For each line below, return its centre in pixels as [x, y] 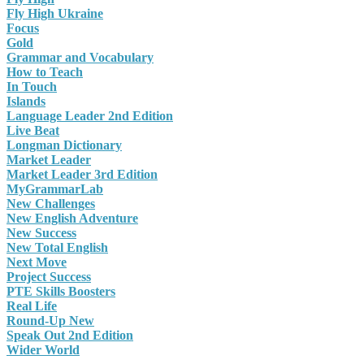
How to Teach [45, 72]
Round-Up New [50, 321]
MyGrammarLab [55, 189]
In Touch [32, 87]
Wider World [43, 350]
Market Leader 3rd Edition [82, 175]
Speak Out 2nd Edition [70, 336]
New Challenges [51, 204]
